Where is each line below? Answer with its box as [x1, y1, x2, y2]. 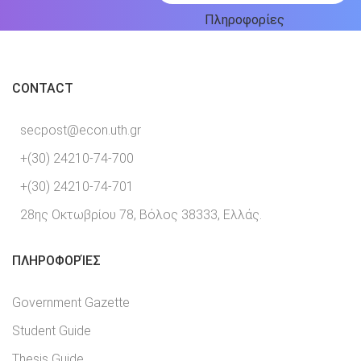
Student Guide [12, 322, 91, 338]
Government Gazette [12, 294, 130, 310]
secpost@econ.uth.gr [20, 122, 141, 138]
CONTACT [12, 80, 73, 96]
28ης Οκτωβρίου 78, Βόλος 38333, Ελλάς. [17, 206, 262, 222]
